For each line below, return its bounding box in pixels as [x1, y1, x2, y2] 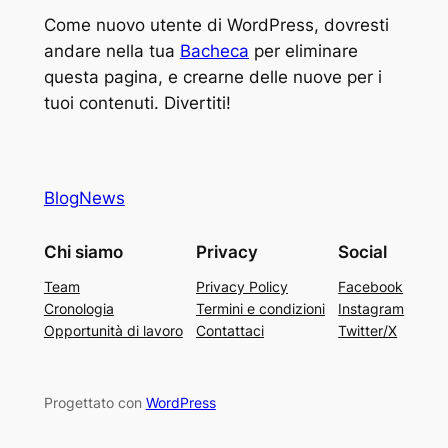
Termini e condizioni [196, 300, 325, 318]
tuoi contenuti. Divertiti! [43, 93, 231, 114]
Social [338, 242, 388, 263]
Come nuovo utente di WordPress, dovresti [43, 15, 389, 36]
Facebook [338, 278, 404, 296]
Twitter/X [338, 322, 398, 340]
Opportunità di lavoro [43, 322, 183, 340]
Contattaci [196, 322, 264, 340]
